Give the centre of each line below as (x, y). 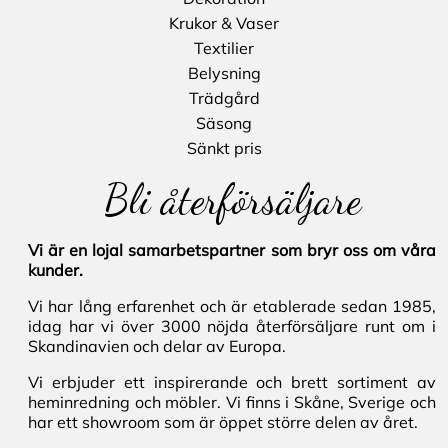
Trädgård (224, 98)
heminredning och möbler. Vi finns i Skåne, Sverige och (232, 402)
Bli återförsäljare (232, 200)
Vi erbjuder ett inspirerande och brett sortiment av (232, 382)
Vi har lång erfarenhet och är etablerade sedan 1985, (232, 306)
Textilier (224, 48)
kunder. (55, 270)
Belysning (224, 73)
